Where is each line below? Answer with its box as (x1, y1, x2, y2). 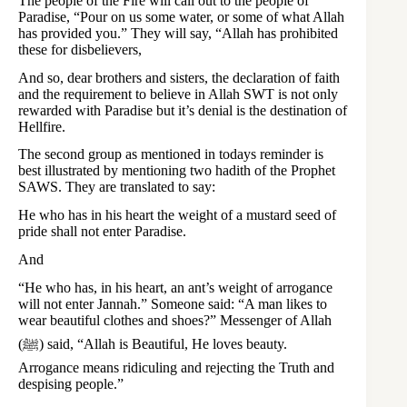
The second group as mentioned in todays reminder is (18, 146, 323, 163)
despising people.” (18, 375, 124, 392)
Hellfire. (18, 118, 65, 134)
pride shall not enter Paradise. (18, 223, 186, 240)
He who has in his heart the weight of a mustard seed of (18, 207, 336, 223)
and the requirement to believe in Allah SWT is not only (18, 85, 338, 102)
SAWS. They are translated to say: (18, 179, 215, 195)
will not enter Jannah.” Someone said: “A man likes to (18, 295, 327, 312)
